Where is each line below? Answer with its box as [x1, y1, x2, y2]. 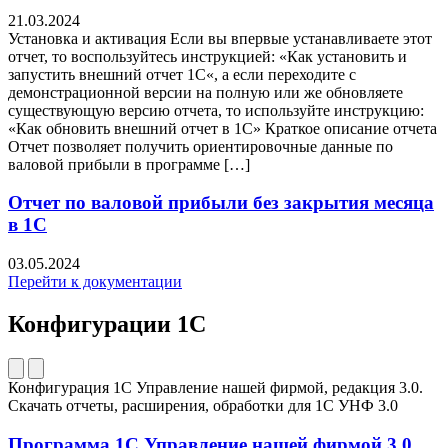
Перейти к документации [8, 273, 182, 290]
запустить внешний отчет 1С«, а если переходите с [8, 65, 356, 83]
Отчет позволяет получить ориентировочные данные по [8, 137, 393, 155]
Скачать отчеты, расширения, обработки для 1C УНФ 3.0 [8, 396, 398, 414]
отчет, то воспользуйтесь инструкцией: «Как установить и [8, 47, 407, 65]
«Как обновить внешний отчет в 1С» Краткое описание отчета [8, 119, 437, 137]
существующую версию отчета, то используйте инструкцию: [8, 101, 424, 119]
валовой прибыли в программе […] [8, 155, 250, 173]
